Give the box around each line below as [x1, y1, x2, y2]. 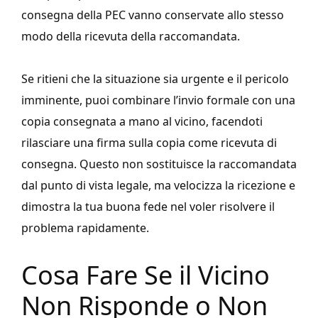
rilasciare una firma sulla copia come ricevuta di [21, 135, 277, 151]
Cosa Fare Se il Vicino [21, 258, 270, 293]
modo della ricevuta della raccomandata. [21, 28, 240, 45]
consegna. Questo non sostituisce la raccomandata [21, 156, 297, 172]
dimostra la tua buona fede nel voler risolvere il [21, 199, 275, 215]
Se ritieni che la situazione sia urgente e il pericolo [21, 71, 289, 87]
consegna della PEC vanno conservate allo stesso [21, 7, 284, 23]
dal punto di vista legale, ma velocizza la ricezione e [21, 177, 295, 194]
